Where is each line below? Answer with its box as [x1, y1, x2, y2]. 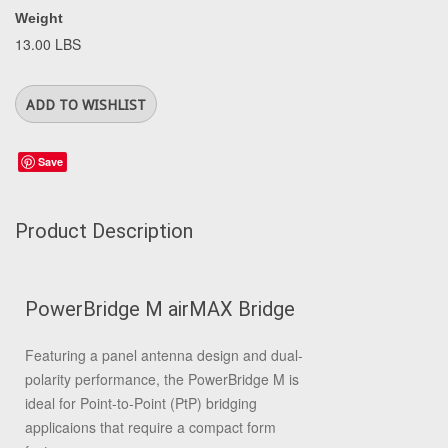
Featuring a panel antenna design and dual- [25, 345, 303, 365]
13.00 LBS [15, 34, 81, 54]
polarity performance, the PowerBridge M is [25, 369, 299, 389]
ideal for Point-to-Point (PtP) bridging [25, 393, 257, 413]
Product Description [15, 219, 193, 243]
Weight [15, 10, 63, 26]
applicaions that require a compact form [25, 417, 276, 437]
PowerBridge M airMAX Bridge [25, 297, 295, 321]
